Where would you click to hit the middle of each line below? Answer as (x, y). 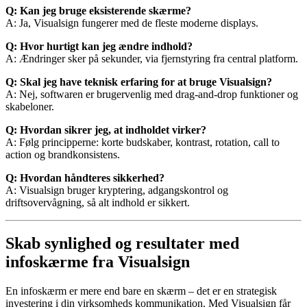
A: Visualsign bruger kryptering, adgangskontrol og (117, 190)
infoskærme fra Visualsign (98, 262)
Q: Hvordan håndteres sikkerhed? (85, 177)
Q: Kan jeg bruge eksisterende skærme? (98, 10)
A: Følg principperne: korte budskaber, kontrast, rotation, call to (143, 142)
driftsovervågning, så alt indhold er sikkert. (98, 202)
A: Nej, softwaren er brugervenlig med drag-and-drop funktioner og (152, 94)
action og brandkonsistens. (63, 154)
